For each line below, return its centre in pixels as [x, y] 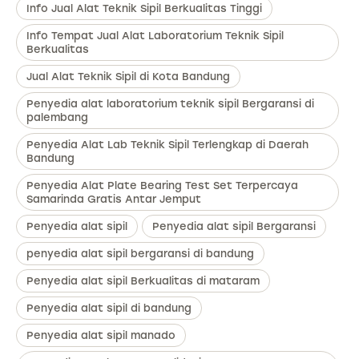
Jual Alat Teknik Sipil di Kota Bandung [128, 77]
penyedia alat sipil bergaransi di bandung [140, 254]
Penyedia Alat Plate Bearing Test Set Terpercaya [162, 186]
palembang [57, 118]
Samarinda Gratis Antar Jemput [114, 200]
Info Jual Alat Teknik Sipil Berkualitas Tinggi [144, 9]
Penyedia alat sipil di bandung [109, 309]
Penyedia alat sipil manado [101, 336]
